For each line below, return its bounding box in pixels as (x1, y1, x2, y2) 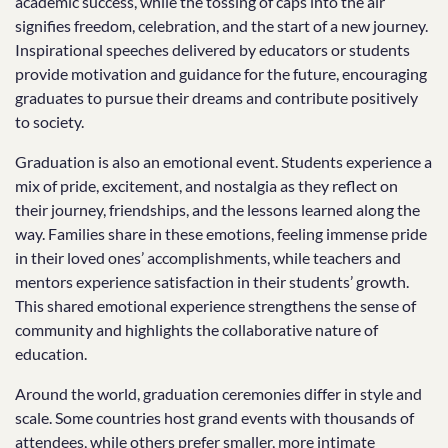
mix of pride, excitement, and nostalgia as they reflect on (15, 176, 398, 195)
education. (15, 344, 87, 363)
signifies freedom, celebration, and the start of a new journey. (15, 16, 428, 35)
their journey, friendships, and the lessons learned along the (15, 200, 420, 219)
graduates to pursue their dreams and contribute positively (15, 88, 418, 107)
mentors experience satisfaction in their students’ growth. (15, 272, 409, 291)
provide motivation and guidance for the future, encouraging (15, 64, 427, 83)
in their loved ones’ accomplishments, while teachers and (15, 248, 401, 267)
